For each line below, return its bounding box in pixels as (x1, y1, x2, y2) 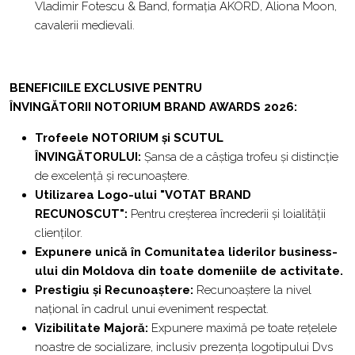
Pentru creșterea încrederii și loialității (128, 206, 326, 221)
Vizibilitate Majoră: (35, 320, 148, 335)
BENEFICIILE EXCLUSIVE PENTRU (10, 80, 202, 95)
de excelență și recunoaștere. (35, 168, 189, 183)
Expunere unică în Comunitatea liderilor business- (35, 244, 338, 259)
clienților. (35, 225, 82, 240)
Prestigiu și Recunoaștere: (35, 282, 193, 297)
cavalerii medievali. (35, 17, 135, 32)
